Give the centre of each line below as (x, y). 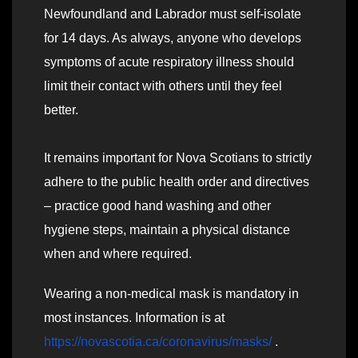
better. (61, 110)
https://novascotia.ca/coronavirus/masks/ (158, 342)
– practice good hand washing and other (157, 206)
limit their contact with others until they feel (163, 86)
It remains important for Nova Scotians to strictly (178, 158)
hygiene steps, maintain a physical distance (167, 230)
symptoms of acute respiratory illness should (169, 62)
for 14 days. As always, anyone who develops (173, 38)
